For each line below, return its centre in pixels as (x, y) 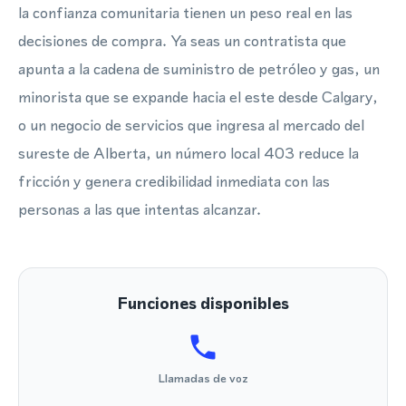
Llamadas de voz (203, 378)
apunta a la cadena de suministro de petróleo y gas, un (199, 69)
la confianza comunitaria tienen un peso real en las (185, 13)
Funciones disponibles (203, 303)
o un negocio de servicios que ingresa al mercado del (191, 125)
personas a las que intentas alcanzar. (140, 209)
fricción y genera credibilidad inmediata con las (174, 181)
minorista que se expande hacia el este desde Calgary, (198, 97)
